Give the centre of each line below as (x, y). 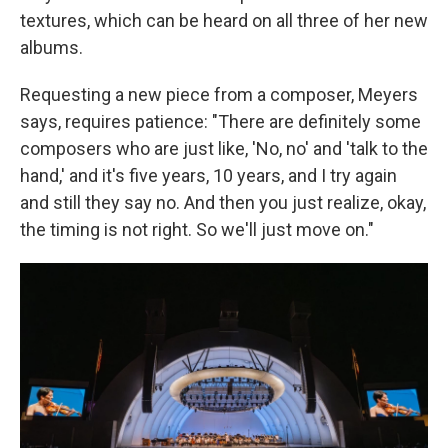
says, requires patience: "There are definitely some (220, 121)
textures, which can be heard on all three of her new (224, 20)
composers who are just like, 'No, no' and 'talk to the (224, 148)
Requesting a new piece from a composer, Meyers (219, 94)
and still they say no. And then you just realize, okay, (223, 202)
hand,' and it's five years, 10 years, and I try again (208, 175)
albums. (51, 47)
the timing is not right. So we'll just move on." (197, 229)
